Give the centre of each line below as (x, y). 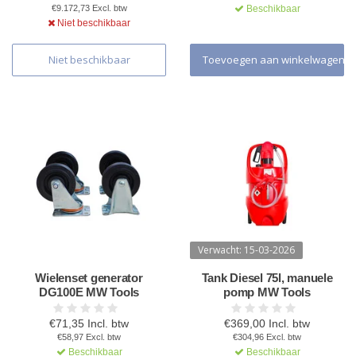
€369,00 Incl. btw (267, 323)
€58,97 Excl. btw (89, 337)
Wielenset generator (89, 278)
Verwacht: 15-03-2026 (246, 250)
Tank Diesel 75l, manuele (267, 278)
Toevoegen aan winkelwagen (275, 60)
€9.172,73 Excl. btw (89, 8)
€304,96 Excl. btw (267, 337)
